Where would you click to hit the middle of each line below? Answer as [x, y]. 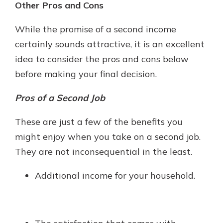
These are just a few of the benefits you [99, 122]
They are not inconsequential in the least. [104, 152]
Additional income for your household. [115, 175]
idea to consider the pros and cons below [102, 59]
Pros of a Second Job [60, 98]
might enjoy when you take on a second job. [108, 137]
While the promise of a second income [96, 29]
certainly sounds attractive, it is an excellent [110, 44]
